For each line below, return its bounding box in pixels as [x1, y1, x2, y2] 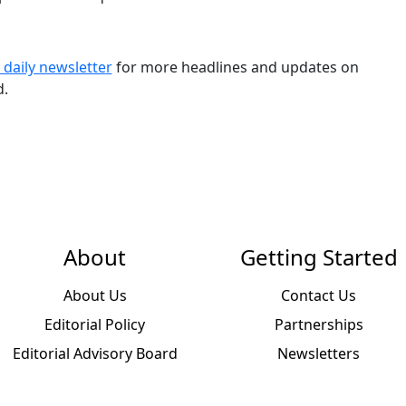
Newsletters [277, 343, 360, 363]
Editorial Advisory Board [12, 343, 178, 363]
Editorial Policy [44, 314, 145, 334]
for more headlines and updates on [111, 57, 359, 77]
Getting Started [239, 242, 398, 272]
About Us [63, 285, 127, 305]
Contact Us [281, 285, 356, 305]
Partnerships [274, 314, 363, 334]
